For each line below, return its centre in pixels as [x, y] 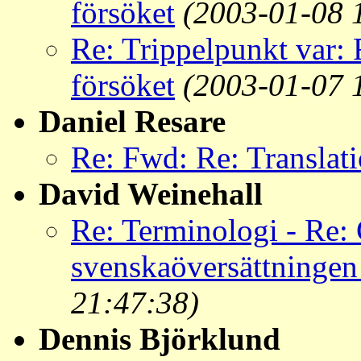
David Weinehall [151, 194]
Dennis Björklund [160, 339]
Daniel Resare [132, 122]
